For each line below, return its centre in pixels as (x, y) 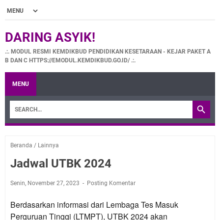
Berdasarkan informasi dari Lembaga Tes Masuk (94, 205)
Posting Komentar (111, 183)
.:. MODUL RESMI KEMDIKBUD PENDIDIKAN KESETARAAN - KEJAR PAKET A (108, 52)
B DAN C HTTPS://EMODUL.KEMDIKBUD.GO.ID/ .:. (70, 60)
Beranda (21, 145)
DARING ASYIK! (50, 37)
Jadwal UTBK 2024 (61, 164)
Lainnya (48, 145)
